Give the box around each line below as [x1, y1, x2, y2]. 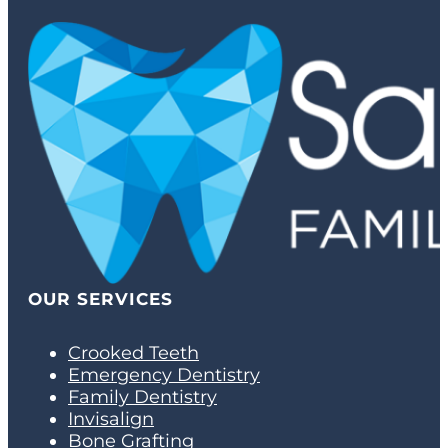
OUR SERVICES [28, 289, 173, 310]
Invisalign [68, 408, 154, 431]
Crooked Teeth [68, 342, 199, 365]
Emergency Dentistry [68, 364, 260, 387]
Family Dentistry [68, 386, 217, 409]
